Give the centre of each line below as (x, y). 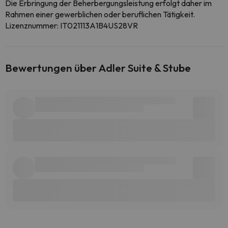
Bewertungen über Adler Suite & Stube (98, 68)
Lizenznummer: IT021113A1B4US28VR (72, 25)
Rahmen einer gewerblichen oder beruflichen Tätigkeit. (100, 14)
